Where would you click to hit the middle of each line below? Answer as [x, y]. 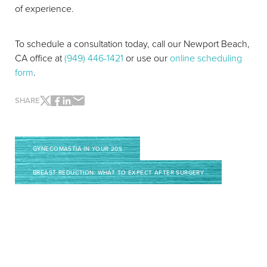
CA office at [40, 58]
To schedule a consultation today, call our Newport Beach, [132, 44]
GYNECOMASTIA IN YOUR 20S [78, 148]
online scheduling [206, 58]
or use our [147, 58]
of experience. [44, 8]
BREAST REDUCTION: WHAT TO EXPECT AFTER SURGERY [119, 172]
